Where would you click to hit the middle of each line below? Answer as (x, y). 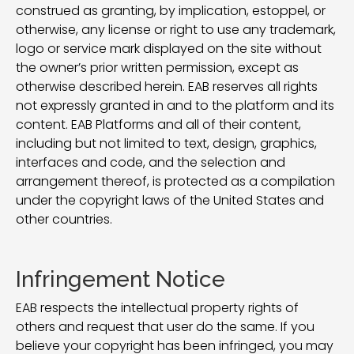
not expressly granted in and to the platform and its (175, 105)
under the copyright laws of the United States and (170, 200)
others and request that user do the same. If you (165, 327)
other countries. (64, 219)
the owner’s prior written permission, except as (157, 68)
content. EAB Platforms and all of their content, (158, 124)
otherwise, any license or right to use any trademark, (176, 30)
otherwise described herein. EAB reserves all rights (167, 87)
